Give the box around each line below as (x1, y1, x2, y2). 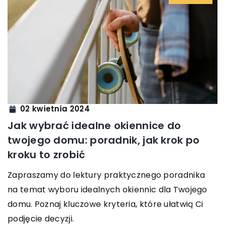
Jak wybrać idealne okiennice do (8, 118, 181, 133)
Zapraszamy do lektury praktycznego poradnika (8, 169, 205, 181)
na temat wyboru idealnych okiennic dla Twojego (8, 183, 207, 195)
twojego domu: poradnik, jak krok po (8, 133, 200, 147)
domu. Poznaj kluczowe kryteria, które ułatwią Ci (8, 198, 203, 210)
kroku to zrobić (8, 147, 85, 162)
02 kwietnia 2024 (20, 103, 90, 115)
